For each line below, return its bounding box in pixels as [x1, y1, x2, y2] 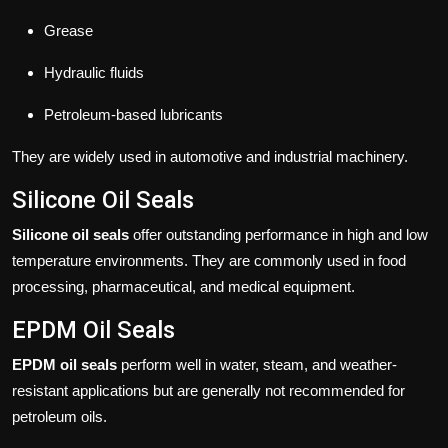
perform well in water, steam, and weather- [117, 356, 397, 374]
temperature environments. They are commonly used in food [12, 252, 406, 270]
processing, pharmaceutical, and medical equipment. [12, 278, 355, 296]
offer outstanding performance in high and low [129, 226, 428, 244]
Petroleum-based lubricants [44, 106, 223, 124]
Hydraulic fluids [44, 64, 144, 82]
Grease [44, 22, 93, 40]
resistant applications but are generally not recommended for [12, 382, 405, 400]
